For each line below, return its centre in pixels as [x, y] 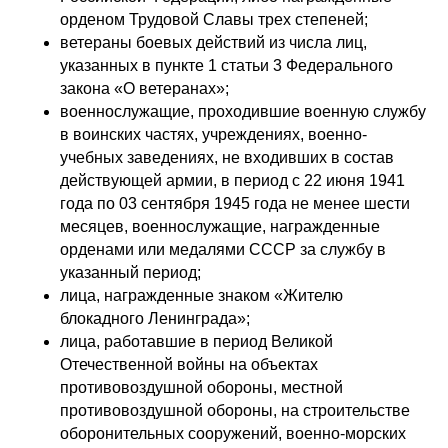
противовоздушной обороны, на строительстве [235, 410]
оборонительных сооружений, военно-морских [233, 433]
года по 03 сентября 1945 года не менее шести [235, 203]
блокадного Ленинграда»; [155, 318]
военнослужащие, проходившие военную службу [243, 111]
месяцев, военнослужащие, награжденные [220, 226]
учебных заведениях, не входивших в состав [227, 157]
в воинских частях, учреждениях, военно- [213, 134]
